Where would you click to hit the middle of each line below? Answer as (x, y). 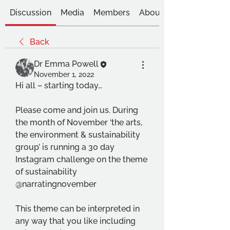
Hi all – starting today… (59, 85)
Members (112, 13)
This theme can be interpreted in (78, 209)
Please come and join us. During (77, 110)
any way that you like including (75, 221)
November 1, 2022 (64, 74)
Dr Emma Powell (66, 64)
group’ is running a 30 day (65, 147)
